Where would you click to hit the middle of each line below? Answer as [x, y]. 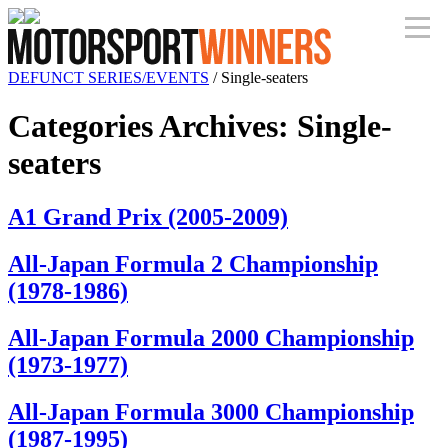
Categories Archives [143, 126]
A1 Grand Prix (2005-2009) [148, 216]
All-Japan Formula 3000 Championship [211, 411]
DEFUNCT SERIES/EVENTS [108, 77]
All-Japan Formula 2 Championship [193, 263]
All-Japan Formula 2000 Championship [211, 337]
